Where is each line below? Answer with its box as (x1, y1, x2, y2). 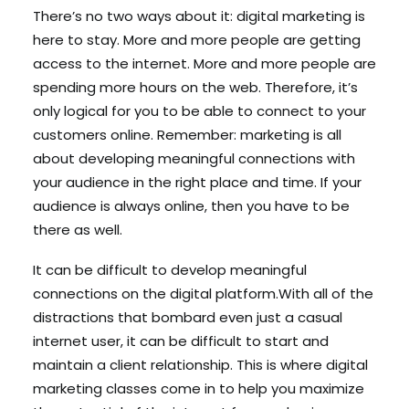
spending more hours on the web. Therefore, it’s (33, 78, 358, 97)
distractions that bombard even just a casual (33, 308, 342, 327)
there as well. (33, 220, 122, 239)
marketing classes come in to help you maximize (33, 379, 364, 398)
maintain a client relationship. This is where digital (33, 355, 368, 374)
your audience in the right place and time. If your (33, 173, 362, 192)
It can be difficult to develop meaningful (33, 260, 307, 279)
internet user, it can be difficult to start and (33, 331, 329, 351)
